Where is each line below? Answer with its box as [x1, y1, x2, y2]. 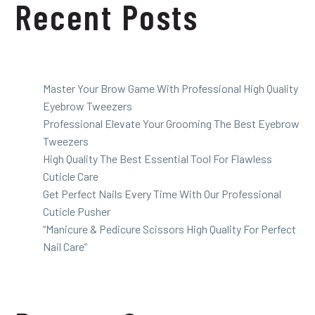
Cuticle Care [43, 169, 98, 183]
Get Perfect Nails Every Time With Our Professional [43, 186, 281, 200]
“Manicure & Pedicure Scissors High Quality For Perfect [43, 221, 296, 236]
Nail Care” [43, 239, 89, 253]
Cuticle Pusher [43, 204, 110, 218]
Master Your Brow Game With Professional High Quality [43, 81, 298, 95]
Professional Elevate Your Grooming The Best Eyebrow [43, 116, 300, 130]
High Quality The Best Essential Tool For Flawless [43, 151, 272, 165]
